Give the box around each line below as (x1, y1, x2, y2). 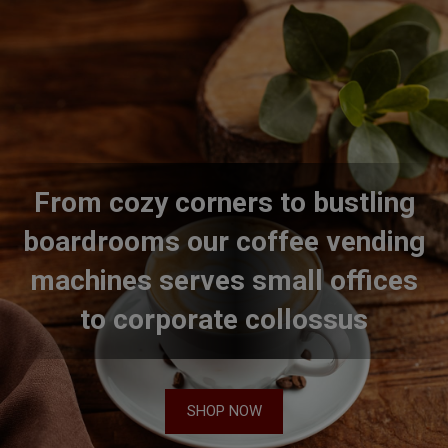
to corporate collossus (80, 360, 368, 394)
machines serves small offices (30, 321, 418, 355)
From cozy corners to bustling (33, 243, 415, 277)
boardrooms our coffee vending (23, 282, 425, 316)
